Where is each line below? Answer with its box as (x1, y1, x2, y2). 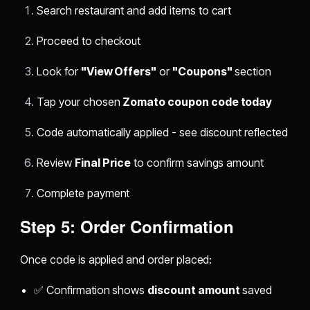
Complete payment (37, 186, 130, 201)
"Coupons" (172, 64, 232, 79)
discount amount (147, 283, 240, 298)
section (232, 64, 272, 79)
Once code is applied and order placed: (20, 253, 212, 267)
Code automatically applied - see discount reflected (37, 125, 288, 140)
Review (37, 156, 75, 170)
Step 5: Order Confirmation (20, 215, 235, 239)
